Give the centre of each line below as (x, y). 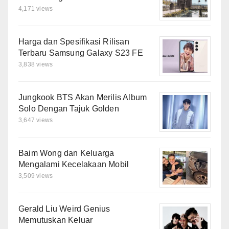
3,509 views (36, 176)
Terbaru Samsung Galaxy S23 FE (81, 53)
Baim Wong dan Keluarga (66, 153)
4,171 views (36, 8)
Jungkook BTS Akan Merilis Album (83, 97)
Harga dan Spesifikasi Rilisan (74, 41)
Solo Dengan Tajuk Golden (69, 108)
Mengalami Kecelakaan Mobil (74, 164)
